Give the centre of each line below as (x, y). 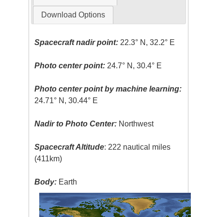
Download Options (73, 15)
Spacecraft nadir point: (77, 43)
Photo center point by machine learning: (108, 89)
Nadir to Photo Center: (76, 124)
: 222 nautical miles (138, 147)
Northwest (135, 124)
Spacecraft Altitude (70, 147)
